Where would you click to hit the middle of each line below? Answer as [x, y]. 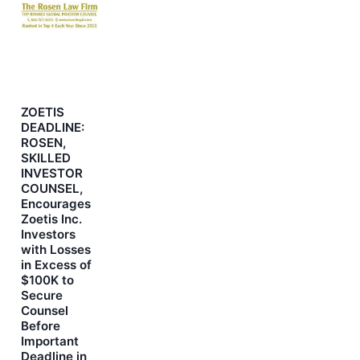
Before [41, 325]
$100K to [47, 280]
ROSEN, [43, 142]
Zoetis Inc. [51, 219]
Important [50, 341]
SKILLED [46, 157]
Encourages [56, 203]
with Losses [56, 249]
